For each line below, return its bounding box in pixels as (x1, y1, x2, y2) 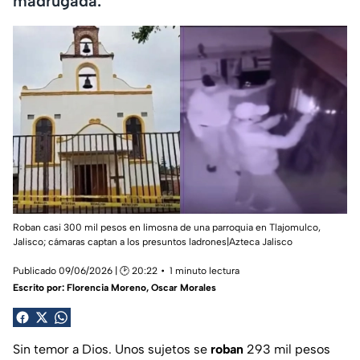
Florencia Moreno (67, 282, 146, 294)
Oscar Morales (151, 282, 216, 294)
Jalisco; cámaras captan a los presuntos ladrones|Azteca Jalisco (13, 236, 292, 248)
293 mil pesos (243, 342, 330, 358)
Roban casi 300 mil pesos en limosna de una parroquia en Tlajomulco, (13, 222, 321, 234)
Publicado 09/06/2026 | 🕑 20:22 (13, 265, 157, 277)
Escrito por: (13, 282, 67, 294)
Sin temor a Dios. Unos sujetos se (13, 342, 211, 358)
